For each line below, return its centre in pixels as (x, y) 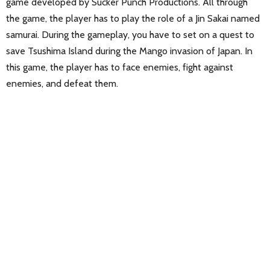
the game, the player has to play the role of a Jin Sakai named (133, 18)
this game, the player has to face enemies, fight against (120, 67)
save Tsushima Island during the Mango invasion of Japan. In (129, 51)
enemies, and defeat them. (62, 83)
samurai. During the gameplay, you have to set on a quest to (130, 34)
